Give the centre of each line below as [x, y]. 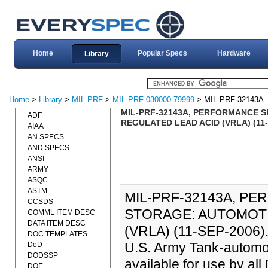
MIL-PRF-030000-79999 [153, 100]
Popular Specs [162, 53]
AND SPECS [48, 148]
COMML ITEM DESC [61, 212]
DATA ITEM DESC [57, 223]
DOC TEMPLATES [57, 234]
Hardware [234, 53]
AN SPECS [46, 137]
